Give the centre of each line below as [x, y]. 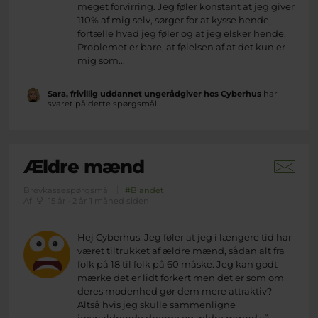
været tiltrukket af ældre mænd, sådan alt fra [181, 251]
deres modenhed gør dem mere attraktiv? [175, 291]
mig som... [102, 61]
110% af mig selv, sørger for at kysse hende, [175, 20]
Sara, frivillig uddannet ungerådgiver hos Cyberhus [154, 94]
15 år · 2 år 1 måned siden [97, 201]
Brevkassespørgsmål [66, 191]
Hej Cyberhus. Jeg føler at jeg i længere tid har [185, 237]
